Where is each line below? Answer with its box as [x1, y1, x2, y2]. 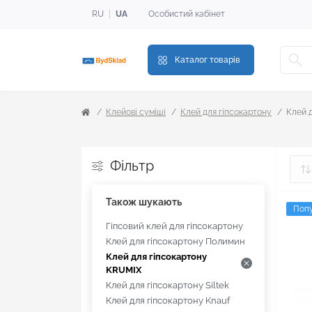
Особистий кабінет [148, 9, 225, 19]
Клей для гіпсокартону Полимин [106, 236, 245, 247]
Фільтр [110, 157, 154, 175]
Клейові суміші [106, 107, 166, 118]
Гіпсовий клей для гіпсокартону [106, 221, 243, 232]
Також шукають [106, 196, 182, 208]
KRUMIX [106, 265, 141, 276]
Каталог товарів [175, 54, 240, 65]
